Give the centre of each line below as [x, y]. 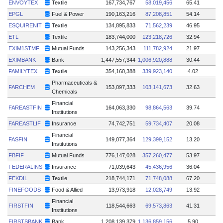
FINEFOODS [25, 189]
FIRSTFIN [21, 205]
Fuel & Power [68, 14]
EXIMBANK [22, 59]
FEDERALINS [26, 167]
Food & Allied [67, 189]
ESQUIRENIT [25, 25]
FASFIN [18, 139]
